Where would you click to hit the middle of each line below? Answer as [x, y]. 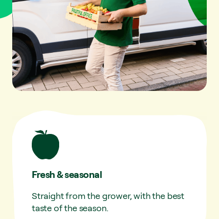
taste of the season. [70, 208]
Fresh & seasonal [67, 174]
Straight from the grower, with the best [108, 195]
